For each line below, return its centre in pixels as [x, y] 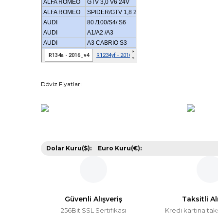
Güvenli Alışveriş [93, 199]
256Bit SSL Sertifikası [93, 210]
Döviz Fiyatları [61, 84]
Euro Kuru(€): [120, 148]
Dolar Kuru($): [69, 148]
